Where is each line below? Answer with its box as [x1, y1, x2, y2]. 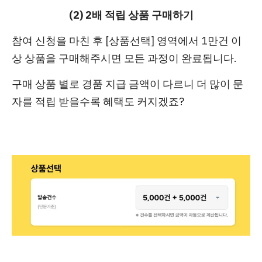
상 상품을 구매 [12, 51, 80, 65]
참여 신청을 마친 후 [12, 34, 105, 48]
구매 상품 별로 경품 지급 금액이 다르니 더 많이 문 [12, 77, 243, 91]
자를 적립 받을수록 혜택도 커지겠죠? [12, 95, 184, 109]
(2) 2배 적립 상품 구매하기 [68, 8, 194, 22]
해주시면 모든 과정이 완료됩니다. [80, 51, 237, 65]
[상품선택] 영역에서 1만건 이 [105, 34, 242, 48]
